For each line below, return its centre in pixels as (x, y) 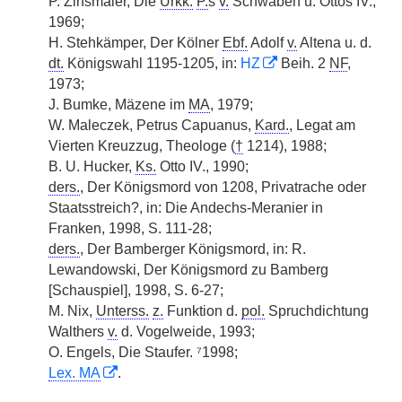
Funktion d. (202, 311)
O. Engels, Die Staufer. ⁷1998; (143, 352)
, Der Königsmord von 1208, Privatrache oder (223, 187)
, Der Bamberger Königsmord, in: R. (193, 249)
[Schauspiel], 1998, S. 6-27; (136, 290)
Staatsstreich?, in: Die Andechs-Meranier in (186, 208)
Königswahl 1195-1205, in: (152, 63)
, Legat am (322, 125)
